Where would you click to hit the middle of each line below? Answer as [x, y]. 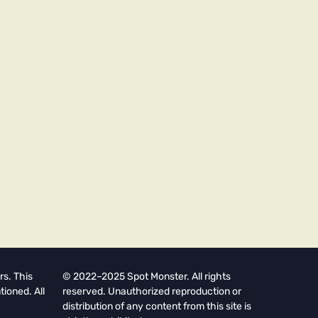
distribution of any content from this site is [157, 306]
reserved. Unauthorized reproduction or [152, 291]
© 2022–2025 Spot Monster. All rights [147, 276]
